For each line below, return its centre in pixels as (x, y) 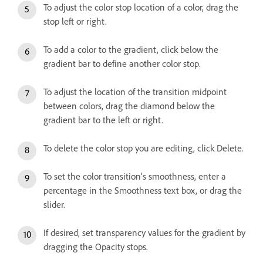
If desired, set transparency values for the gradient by (144, 233)
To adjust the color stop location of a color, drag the (141, 8)
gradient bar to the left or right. (103, 120)
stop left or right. (75, 22)
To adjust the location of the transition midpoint (135, 92)
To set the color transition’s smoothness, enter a (135, 177)
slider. (54, 205)
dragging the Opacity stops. (96, 247)
